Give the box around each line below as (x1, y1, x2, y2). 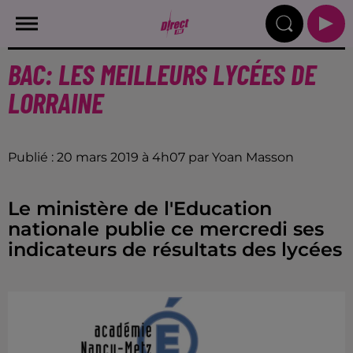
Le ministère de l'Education (8, 197, 272, 220)
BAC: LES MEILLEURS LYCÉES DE (8, 57, 316, 91)
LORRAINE (8, 85, 103, 119)
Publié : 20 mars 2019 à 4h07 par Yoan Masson (8, 150, 294, 165)
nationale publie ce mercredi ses (8, 217, 324, 240)
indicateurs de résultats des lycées (8, 238, 342, 261)
